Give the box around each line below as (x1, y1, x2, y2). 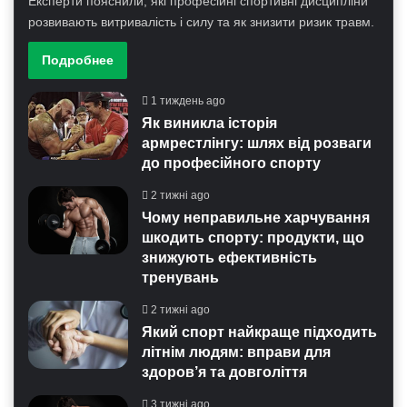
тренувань (142, 269, 220, 285)
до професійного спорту (142, 154, 322, 171)
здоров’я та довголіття (142, 363, 308, 380)
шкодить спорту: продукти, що (142, 229, 365, 245)
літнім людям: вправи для (142, 343, 332, 360)
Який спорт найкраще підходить (142, 323, 378, 340)
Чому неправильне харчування (142, 209, 371, 225)
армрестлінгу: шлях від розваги (142, 134, 372, 151)
